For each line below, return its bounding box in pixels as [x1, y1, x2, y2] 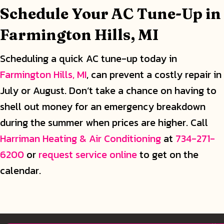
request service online [38, 146, 137, 162]
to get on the [137, 146, 198, 162]
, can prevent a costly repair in [86, 66, 221, 82]
